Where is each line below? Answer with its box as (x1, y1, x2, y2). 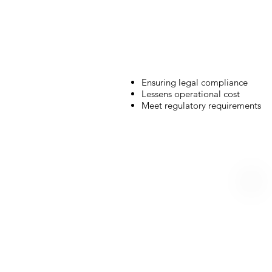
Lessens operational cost (141, 87, 240, 100)
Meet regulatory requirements (141, 99, 261, 111)
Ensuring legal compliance (141, 76, 248, 88)
